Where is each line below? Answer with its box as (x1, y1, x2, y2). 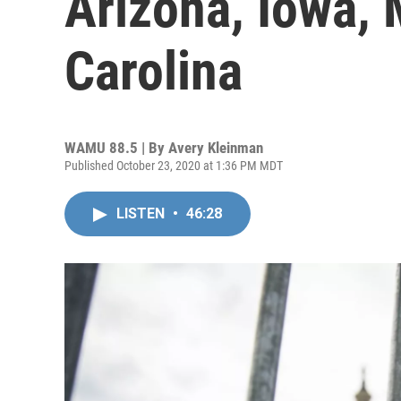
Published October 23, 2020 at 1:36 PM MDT (64, 158, 283, 173)
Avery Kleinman (168, 139, 263, 157)
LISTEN (116, 205, 168, 222)
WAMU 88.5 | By (64, 139, 168, 157)
